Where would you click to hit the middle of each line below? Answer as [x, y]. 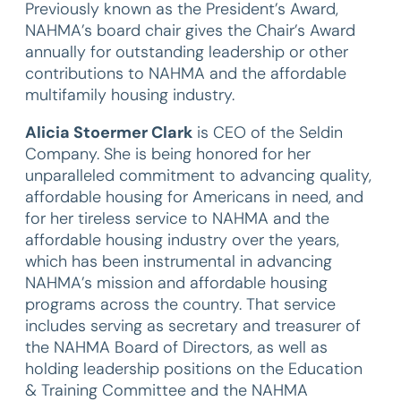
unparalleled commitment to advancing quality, [198, 175]
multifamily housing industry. [130, 95]
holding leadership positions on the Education [194, 369]
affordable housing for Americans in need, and [194, 197]
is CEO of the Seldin [268, 132]
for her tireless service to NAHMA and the [177, 218]
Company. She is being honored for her [168, 154]
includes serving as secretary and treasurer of [193, 326]
